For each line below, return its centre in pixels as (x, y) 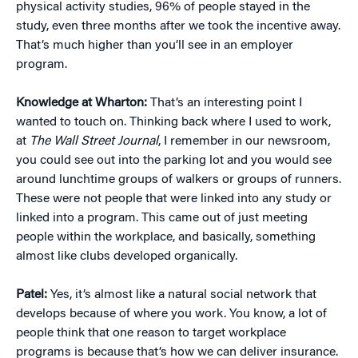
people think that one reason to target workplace (151, 334)
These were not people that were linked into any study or (174, 199)
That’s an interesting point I (226, 103)
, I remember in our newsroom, (244, 142)
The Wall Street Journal (94, 142)
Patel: (33, 295)
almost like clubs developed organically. (127, 257)
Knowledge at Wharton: (83, 103)
